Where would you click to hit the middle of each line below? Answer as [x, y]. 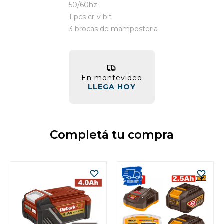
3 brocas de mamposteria [113, 29]
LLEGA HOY [112, 87]
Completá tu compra [112, 135]
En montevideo [112, 78]
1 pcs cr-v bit [90, 17]
